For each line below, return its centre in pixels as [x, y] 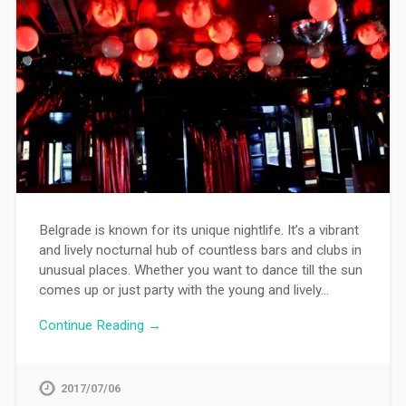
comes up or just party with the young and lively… [184, 290]
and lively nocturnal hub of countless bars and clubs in [200, 251]
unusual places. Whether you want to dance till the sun [200, 271]
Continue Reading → [100, 326]
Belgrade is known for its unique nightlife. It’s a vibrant [198, 231]
